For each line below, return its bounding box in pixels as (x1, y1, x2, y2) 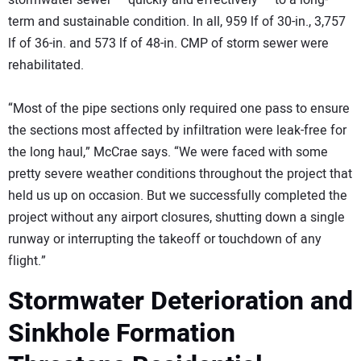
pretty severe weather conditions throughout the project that (8, 164, 352, 185)
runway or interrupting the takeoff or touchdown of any (8, 230, 322, 250)
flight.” (8, 251, 46, 272)
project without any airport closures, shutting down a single (8, 208, 345, 228)
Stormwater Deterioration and (8, 282, 353, 321)
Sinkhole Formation (8, 314, 235, 353)
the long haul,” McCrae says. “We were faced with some (8, 143, 328, 163)
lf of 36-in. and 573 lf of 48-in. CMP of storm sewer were (8, 34, 329, 54)
